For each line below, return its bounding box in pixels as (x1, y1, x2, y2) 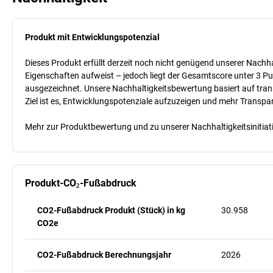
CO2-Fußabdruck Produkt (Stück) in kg (37, 205, 185, 215)
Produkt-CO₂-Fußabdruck (25, 177, 136, 189)
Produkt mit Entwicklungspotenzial (25, 32, 160, 42)
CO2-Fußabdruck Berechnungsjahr (37, 249, 171, 260)
